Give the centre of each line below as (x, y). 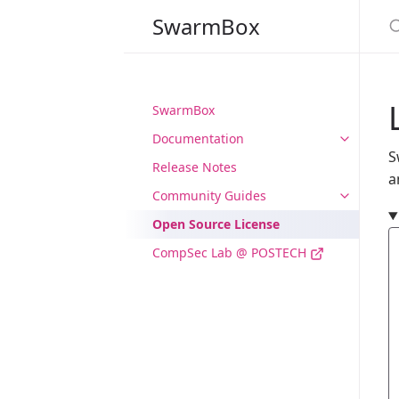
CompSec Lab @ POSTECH (231, 252)
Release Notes (195, 167)
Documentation (198, 138)
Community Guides (209, 195)
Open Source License (216, 224)
